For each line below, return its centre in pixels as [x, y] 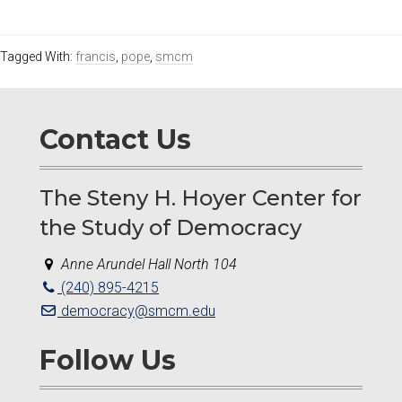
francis [96, 57]
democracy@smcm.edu [136, 310]
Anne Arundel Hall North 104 [149, 264]
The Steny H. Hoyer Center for [201, 197]
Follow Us [108, 360]
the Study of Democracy [170, 227]
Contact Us [115, 140]
